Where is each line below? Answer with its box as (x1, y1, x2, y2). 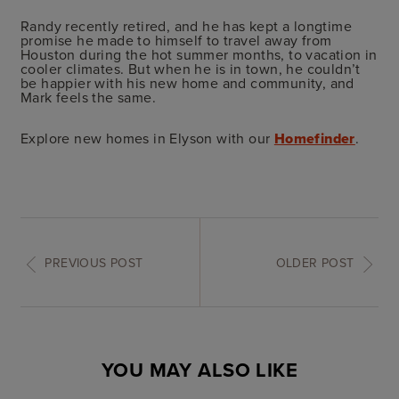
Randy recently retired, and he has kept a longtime (20, 15, 352, 36)
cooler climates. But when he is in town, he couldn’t (20, 58, 361, 78)
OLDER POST (275, 253, 354, 272)
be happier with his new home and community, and (20, 72, 354, 93)
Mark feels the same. (20, 86, 156, 107)
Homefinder (273, 127, 355, 149)
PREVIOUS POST (45, 253, 143, 272)
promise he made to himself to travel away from (20, 29, 332, 50)
